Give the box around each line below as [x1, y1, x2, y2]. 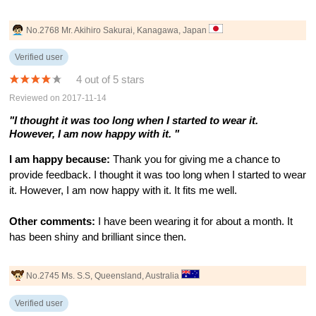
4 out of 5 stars [76, 73, 145, 85]
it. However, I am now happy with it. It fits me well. [9, 185, 238, 197]
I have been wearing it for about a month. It [95, 216, 293, 228]
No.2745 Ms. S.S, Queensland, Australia [26, 271, 182, 281]
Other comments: [9, 216, 96, 228]
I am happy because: [9, 154, 111, 166]
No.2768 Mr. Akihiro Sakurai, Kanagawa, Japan [26, 25, 209, 35]
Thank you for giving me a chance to [110, 154, 281, 166]
